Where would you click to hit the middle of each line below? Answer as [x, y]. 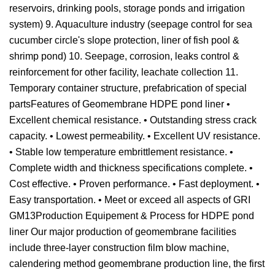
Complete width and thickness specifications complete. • [131, 168]
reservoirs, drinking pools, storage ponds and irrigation [127, 8]
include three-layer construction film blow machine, [119, 248]
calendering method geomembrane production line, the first [137, 264]
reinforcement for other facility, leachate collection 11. [124, 72]
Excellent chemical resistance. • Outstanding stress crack [133, 120]
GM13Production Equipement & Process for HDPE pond [132, 216]
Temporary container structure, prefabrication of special [128, 88]
